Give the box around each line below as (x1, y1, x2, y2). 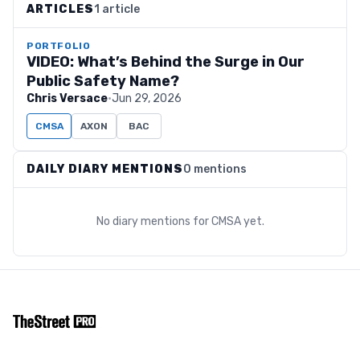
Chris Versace (27, 92, 108, 105)
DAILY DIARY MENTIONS (27, 162, 183, 176)
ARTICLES (27, 2, 94, 16)
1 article (94, 2, 140, 16)
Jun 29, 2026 (112, 92, 182, 105)
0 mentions (183, 162, 247, 176)
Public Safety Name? (27, 72, 179, 90)
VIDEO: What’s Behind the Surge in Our (27, 53, 305, 71)
